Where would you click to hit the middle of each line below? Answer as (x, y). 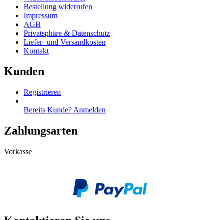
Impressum (41, 15)
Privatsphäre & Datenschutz (67, 33)
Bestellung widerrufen (58, 6)
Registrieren (42, 92)
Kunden (24, 71)
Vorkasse (18, 152)
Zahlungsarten (41, 131)
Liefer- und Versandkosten (65, 42)
